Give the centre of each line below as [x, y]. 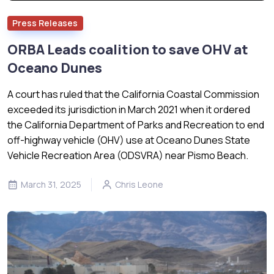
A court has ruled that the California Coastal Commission [133, 94]
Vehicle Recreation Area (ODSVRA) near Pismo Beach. [128, 156]
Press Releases [45, 23]
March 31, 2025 [51, 185]
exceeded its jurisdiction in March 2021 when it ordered [129, 110]
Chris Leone [139, 185]
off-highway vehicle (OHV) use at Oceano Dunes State [129, 140]
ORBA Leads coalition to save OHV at [128, 50]
